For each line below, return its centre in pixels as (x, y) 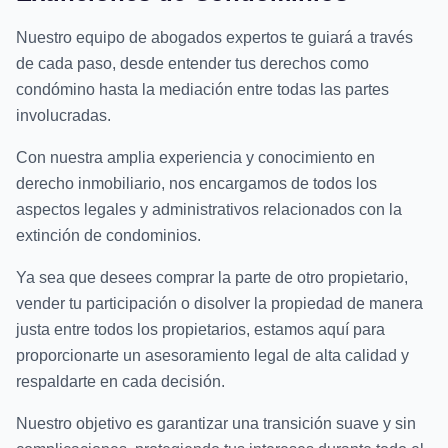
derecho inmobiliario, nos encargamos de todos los (196, 184)
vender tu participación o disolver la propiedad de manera (219, 304)
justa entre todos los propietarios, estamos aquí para (200, 330)
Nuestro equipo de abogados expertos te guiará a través (214, 38)
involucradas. (63, 116)
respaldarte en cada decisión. (120, 382)
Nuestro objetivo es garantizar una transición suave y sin (216, 424)
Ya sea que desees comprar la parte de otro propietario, (212, 278)
